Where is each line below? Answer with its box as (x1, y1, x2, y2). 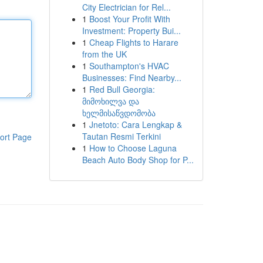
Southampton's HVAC (89, 60, 169, 72)
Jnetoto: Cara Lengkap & (89, 119, 182, 130)
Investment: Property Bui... (82, 25, 181, 36)
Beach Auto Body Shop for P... (82, 154, 194, 166)
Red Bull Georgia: (89, 83, 155, 95)
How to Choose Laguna (89, 142, 177, 154)
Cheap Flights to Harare (89, 36, 178, 48)
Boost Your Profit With (89, 13, 170, 25)
